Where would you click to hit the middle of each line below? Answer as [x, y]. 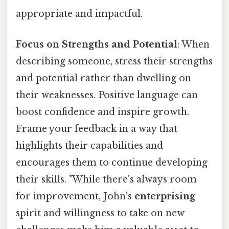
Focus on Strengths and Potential [97, 44]
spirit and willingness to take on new [100, 213]
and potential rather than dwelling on [104, 78]
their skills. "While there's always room [106, 179]
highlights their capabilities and [89, 145]
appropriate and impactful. [79, 14]
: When [193, 44]
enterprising [165, 196]
